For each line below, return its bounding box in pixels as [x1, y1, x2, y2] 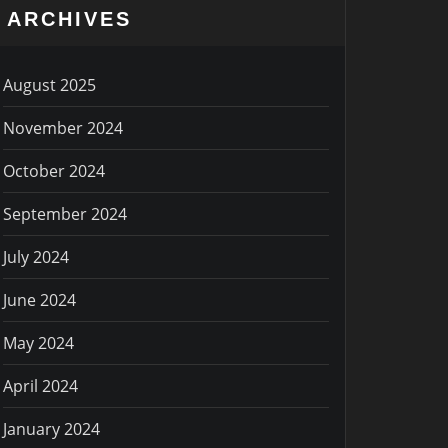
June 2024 [3, 288, 76, 311]
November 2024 [3, 116, 123, 139]
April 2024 [3, 374, 78, 397]
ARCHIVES [7, 7, 132, 30]
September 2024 [3, 202, 127, 225]
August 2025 [3, 73, 96, 96]
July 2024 [3, 245, 69, 268]
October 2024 [3, 159, 105, 182]
